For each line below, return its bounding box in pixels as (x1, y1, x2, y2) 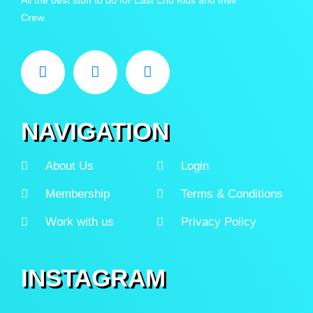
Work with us (45, 215, 115, 229)
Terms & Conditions (181, 187, 284, 201)
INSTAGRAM (21, 264, 166, 292)
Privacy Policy (181, 215, 257, 229)
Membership (45, 187, 110, 201)
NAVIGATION (21, 117, 169, 145)
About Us (45, 159, 94, 173)
